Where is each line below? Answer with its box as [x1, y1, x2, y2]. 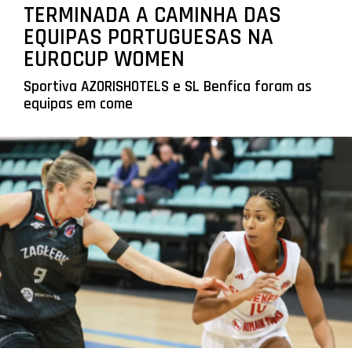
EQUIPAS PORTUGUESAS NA [23, 22, 273, 52]
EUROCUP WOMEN [23, 44, 185, 74]
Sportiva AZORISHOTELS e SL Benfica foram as [23, 76, 312, 97]
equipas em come [23, 93, 133, 114]
